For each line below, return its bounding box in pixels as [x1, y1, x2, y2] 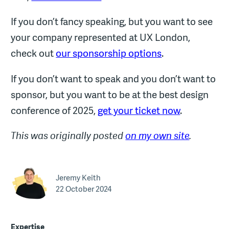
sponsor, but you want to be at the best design [11, 87, 209, 101]
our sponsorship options [56, 47, 162, 60]
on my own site [125, 129, 190, 143]
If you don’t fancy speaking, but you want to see [11, 15, 213, 29]
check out [11, 47, 56, 60]
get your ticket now [98, 103, 180, 117]
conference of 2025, [11, 103, 98, 117]
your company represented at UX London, [11, 31, 191, 44]
